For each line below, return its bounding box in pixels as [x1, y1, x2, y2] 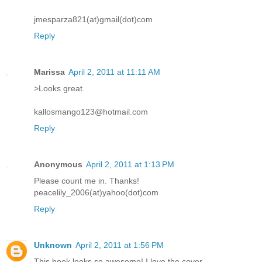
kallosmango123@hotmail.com [34, 106, 148, 116]
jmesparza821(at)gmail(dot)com [34, 14, 153, 24]
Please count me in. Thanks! [34, 175, 139, 185]
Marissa [34, 67, 65, 77]
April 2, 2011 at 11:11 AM [68, 67, 160, 77]
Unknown [34, 240, 72, 250]
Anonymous [34, 159, 82, 169]
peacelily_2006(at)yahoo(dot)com [34, 187, 158, 197]
